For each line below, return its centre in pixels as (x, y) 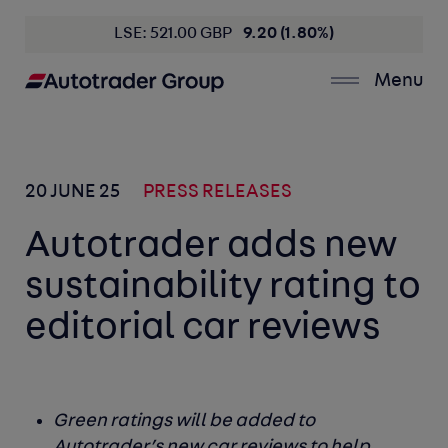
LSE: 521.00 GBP (174, 34)
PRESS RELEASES (218, 193)
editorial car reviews (203, 329)
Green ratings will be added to (184, 422)
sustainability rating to (223, 288)
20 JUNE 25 (74, 193)
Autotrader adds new (212, 247)
